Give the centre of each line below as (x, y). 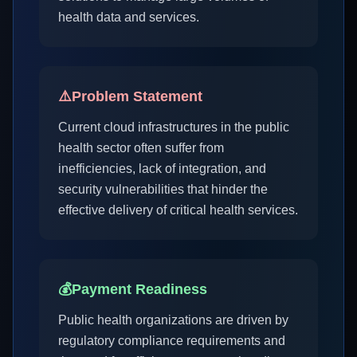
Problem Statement (137, 96)
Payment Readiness (139, 289)
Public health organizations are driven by (173, 320)
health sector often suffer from (141, 148)
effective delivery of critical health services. (178, 210)
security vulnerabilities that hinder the (163, 189)
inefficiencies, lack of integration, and (162, 169)
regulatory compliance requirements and (172, 341)
